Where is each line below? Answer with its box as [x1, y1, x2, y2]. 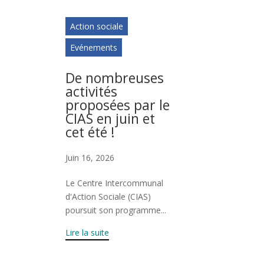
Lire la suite [65, 226, 109, 238]
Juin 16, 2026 [65, 151, 114, 163]
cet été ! [65, 122, 115, 141]
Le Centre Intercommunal [65, 177, 163, 189]
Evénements [70, 41, 117, 53]
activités [65, 81, 117, 101]
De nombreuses [65, 68, 164, 87]
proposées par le [65, 95, 170, 114]
